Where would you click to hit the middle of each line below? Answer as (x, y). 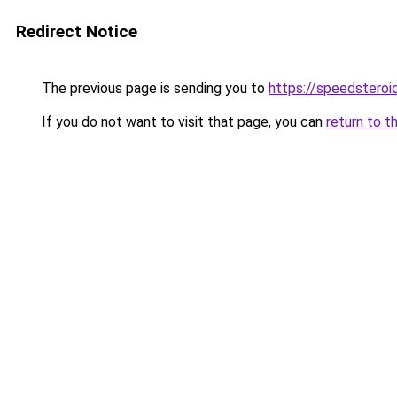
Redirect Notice (77, 31)
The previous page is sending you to (153, 88)
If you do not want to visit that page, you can (182, 122)
